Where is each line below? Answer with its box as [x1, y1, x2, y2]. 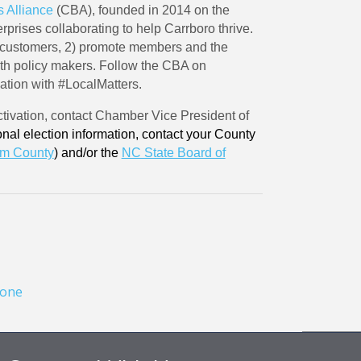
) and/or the [53, 145, 122, 160]
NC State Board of [121, 145, 226, 160]
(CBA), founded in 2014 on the [52, 2, 230, 17]
